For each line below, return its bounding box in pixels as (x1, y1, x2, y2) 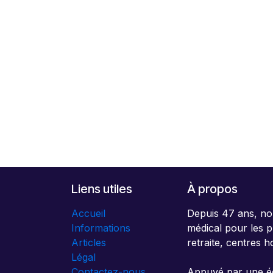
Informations (71, 222, 130, 235)
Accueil (71, 207, 105, 220)
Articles (71, 236, 106, 249)
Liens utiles (71, 182, 132, 197)
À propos (187, 182, 238, 197)
